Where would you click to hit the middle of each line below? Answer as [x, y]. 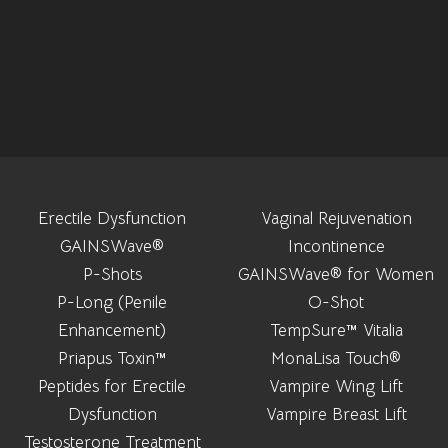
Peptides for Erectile [112, 386]
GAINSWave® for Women [336, 274]
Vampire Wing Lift [336, 386]
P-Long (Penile [112, 302]
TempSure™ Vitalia [336, 330]
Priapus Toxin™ [112, 358]
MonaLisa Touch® [336, 358]
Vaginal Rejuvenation [336, 218]
